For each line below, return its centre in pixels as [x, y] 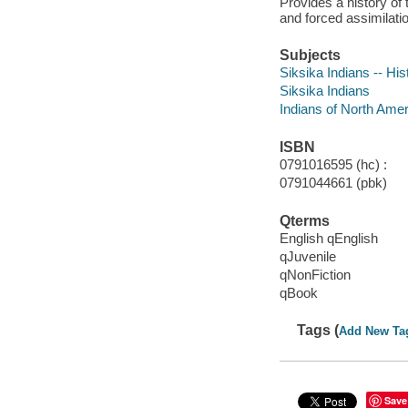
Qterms [304, 220]
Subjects [310, 55]
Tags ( [318, 331]
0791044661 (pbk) [333, 183]
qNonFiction [315, 275]
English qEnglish [328, 239]
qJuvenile [307, 257]
